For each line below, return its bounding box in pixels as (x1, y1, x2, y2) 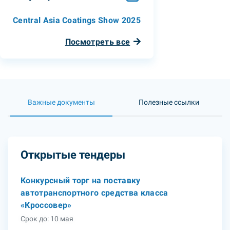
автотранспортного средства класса (21, 188, 168, 198)
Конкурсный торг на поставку (21, 176, 141, 185)
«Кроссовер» (21, 200, 72, 210)
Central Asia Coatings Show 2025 (13, 15, 141, 25)
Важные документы (28, 98, 95, 106)
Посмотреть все (65, 37, 130, 47)
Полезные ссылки (138, 98, 199, 106)
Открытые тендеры (21, 148, 125, 161)
